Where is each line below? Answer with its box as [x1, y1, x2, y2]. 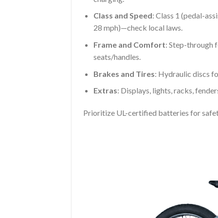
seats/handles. [93, 52, 141, 61]
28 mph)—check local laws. [93, 23, 182, 33]
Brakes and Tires [93, 69, 155, 78]
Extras [93, 86, 117, 95]
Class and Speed [93, 11, 152, 20]
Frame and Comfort [93, 39, 165, 49]
